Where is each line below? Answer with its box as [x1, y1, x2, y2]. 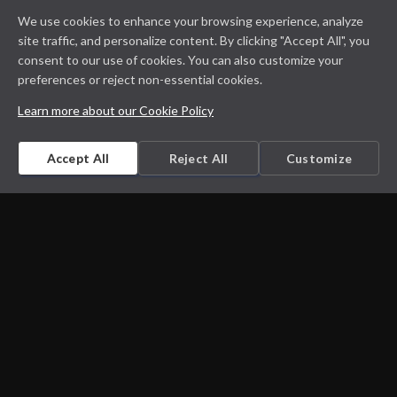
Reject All [168, 151, 229, 166]
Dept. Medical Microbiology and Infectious [35, 336, 362, 362]
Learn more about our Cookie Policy [18, 103, 214, 118]
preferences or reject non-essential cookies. [18, 72, 262, 87]
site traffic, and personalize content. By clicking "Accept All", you [18, 33, 370, 48]
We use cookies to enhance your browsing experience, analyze [18, 13, 363, 28]
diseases [164, 362, 233, 389]
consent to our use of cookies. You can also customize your [18, 52, 343, 67]
